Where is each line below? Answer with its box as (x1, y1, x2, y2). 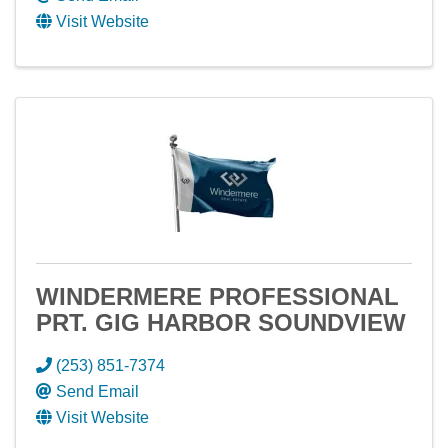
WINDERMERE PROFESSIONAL (36, 283, 399, 310)
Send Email (56, 383, 139, 400)
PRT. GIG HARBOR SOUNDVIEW (36, 309, 406, 336)
